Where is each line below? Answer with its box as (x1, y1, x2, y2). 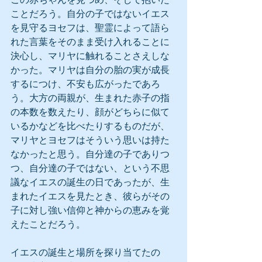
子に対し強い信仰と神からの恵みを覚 (11, 205, 170, 215)
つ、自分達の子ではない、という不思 (11, 163, 170, 173)
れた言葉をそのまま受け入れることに (11, 37, 170, 47)
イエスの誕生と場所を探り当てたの (11, 247, 160, 257)
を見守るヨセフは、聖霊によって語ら (11, 23, 170, 33)
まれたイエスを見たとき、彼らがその (11, 191, 170, 201)
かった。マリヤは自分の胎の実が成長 (11, 65, 170, 75)
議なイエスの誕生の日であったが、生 (11, 177, 170, 187)
